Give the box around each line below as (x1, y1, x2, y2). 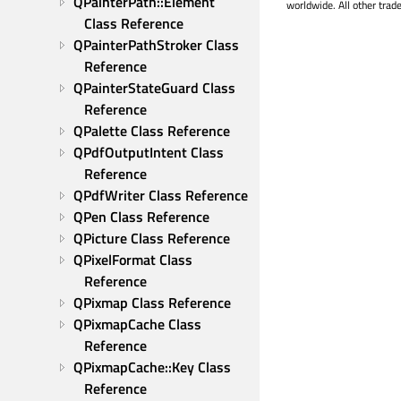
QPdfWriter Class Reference (73, 184, 248, 206)
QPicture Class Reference (73, 227, 230, 249)
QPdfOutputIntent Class (73, 141, 224, 163)
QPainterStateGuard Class (73, 77, 235, 98)
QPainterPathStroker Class (73, 34, 239, 55)
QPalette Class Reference (73, 120, 230, 141)
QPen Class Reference (73, 206, 209, 227)
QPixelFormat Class (73, 249, 192, 270)
